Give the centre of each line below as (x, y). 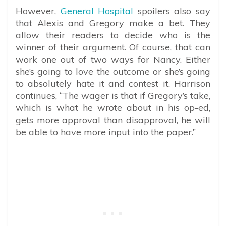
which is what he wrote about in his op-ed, (113, 107)
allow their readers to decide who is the (113, 35)
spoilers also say (172, 11)
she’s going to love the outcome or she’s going (113, 71)
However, (38, 11)
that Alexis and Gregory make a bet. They (113, 23)
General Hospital (97, 11)
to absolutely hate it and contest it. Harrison (113, 83)
